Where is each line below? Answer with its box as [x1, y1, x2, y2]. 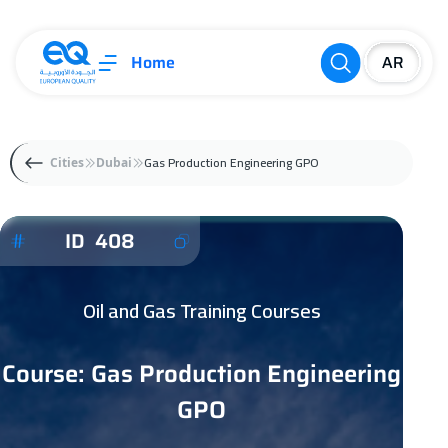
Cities [50, 154, 84, 172]
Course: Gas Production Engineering [2, 355, 402, 394]
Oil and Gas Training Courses [82, 292, 321, 330]
